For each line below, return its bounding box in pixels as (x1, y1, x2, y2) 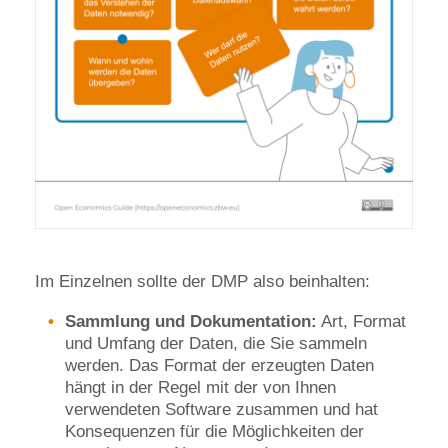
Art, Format (317, 311, 406, 331)
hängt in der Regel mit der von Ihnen (65, 377, 336, 397)
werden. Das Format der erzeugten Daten (65, 355, 374, 375)
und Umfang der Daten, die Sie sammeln (65, 333, 367, 353)
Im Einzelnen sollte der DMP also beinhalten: (35, 271, 370, 291)
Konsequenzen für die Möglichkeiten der (65, 421, 364, 441)
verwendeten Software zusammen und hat (65, 399, 378, 419)
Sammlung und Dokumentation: (65, 311, 317, 331)
